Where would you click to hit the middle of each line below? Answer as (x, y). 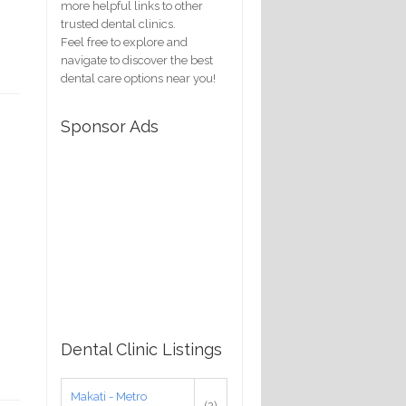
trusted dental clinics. (118, 24)
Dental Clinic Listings (141, 349)
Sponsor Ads (110, 126)
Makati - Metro (109, 396)
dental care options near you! (138, 78)
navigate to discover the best (137, 60)
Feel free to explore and (124, 42)
